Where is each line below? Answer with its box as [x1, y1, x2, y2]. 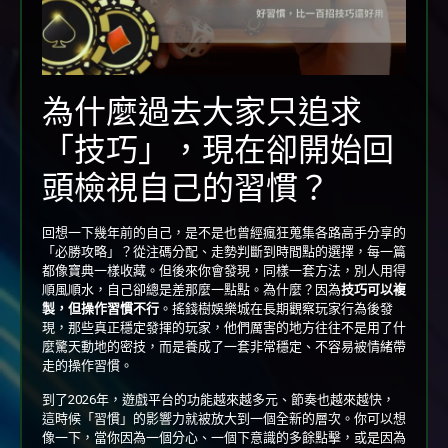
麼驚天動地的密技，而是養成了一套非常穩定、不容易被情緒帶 [42, 339, 406, 355]
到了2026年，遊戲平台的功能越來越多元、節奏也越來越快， [42, 391, 395, 407]
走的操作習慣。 [42, 358, 133, 374]
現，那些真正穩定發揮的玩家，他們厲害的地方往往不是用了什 [42, 320, 406, 336]
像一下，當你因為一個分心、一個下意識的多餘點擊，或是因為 [42, 429, 406, 445]
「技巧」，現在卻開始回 [42, 131, 394, 170]
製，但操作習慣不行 [42, 301, 159, 317]
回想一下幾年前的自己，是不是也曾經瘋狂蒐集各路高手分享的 [42, 225, 406, 241]
